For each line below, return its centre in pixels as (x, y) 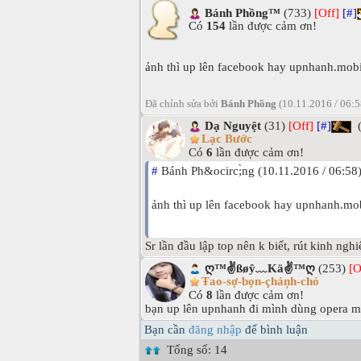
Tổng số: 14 (194, 349)
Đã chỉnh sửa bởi (183, 104)
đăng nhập (215, 329)
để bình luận (275, 329)
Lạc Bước (227, 139)
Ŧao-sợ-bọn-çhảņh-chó (260, 282)
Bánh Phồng (249, 104)
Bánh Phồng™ (243, 12)
